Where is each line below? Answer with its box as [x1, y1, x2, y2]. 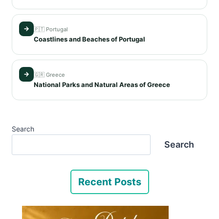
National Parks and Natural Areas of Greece [34, 80, 170, 88]
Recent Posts [78, 176, 141, 188]
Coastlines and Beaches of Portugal [34, 35, 145, 43]
